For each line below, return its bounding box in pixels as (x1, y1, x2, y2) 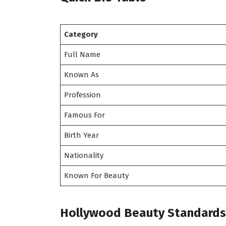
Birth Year (64, 130, 99, 140)
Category (64, 29, 98, 39)
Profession (64, 90, 101, 99)
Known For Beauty (64, 171, 129, 180)
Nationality (64, 150, 104, 160)
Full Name (64, 49, 101, 59)
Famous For (64, 110, 105, 120)
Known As (64, 70, 99, 79)
